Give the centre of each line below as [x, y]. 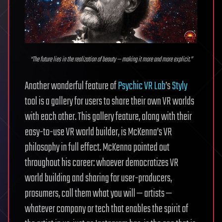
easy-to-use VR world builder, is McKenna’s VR [98, 133]
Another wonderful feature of [71, 86]
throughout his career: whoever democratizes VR [102, 163]
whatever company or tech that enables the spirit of [107, 209]
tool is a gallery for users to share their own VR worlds [110, 102]
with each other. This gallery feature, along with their [108, 117]
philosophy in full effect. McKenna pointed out [97, 148]
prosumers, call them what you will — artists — [98, 194]
